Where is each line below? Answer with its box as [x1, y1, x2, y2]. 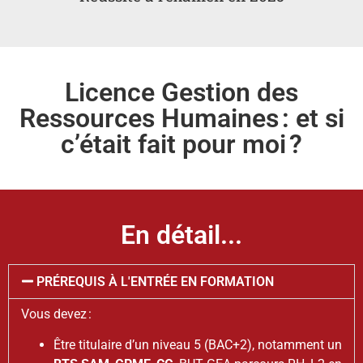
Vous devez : [21, 306, 95, 322]
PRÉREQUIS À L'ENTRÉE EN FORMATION [36, 274, 275, 290]
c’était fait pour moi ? [61, 129, 302, 160]
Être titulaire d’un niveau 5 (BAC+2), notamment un [53, 337, 342, 353]
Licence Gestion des [65, 77, 298, 109]
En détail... [121, 220, 242, 251]
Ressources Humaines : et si [19, 103, 344, 135]
